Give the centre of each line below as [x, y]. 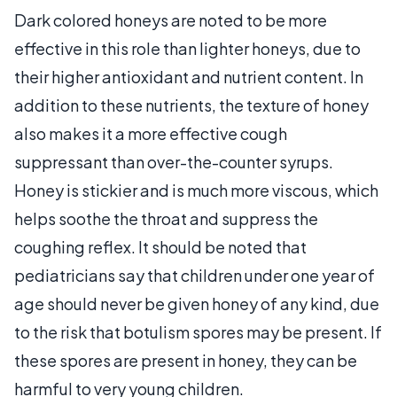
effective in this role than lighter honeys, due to [187, 48]
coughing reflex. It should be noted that [160, 246]
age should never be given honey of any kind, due [197, 303]
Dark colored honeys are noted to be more [171, 19]
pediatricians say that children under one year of [195, 275]
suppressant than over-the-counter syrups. [174, 161]
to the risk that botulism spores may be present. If [198, 331]
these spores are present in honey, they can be [186, 360]
